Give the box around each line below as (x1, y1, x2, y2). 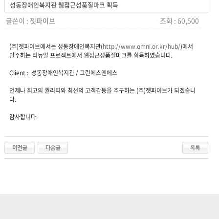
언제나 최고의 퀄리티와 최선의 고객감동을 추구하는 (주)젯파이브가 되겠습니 (9, 86, 196, 95)
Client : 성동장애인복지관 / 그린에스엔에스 (9, 68, 117, 77)
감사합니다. (9, 112, 38, 121)
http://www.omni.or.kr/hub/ (102, 42, 180, 51)
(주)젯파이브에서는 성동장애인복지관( (9, 42, 103, 51)
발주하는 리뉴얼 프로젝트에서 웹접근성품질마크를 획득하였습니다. (9, 51, 173, 60)
